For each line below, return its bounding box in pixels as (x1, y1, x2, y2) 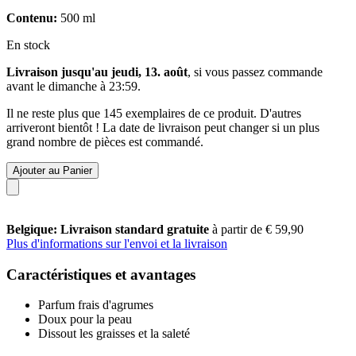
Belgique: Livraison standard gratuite (6, 222, 212, 236)
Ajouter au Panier (13, 164, 92, 176)
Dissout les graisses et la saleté (38, 327, 190, 341)
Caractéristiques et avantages (6, 265, 195, 283)
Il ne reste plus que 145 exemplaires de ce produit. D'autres (6, 106, 301, 120)
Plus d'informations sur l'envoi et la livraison (6, 236, 227, 250)
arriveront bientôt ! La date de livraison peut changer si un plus (6, 120, 319, 134)
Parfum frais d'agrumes (38, 298, 153, 312)
